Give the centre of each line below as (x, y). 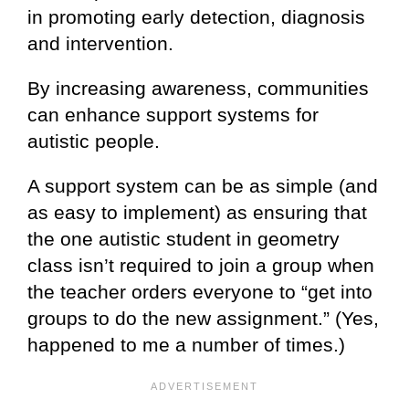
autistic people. (94, 141)
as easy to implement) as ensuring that (197, 212)
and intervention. (100, 43)
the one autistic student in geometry (184, 238)
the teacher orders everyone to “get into (200, 291)
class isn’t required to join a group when (201, 265)
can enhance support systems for (173, 114)
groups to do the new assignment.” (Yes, (203, 318)
